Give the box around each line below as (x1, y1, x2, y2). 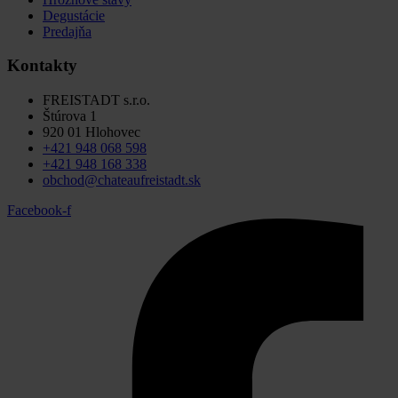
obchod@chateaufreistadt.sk (43, 172, 201, 188)
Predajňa (43, 23, 92, 39)
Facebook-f (7, 203, 71, 219)
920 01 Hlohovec (43, 124, 140, 140)
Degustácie (43, 7, 105, 23)
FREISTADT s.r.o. (43, 92, 150, 108)
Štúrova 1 (43, 108, 97, 124)
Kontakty (7, 56, 77, 76)
